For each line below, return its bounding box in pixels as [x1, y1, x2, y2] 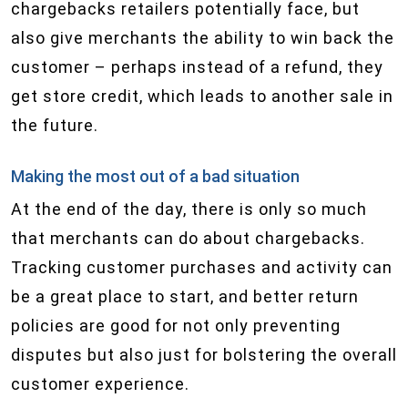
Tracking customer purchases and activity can [11, 258, 393, 277]
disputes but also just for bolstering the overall [11, 345, 397, 364]
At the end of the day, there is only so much [11, 199, 367, 219]
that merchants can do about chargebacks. [11, 229, 365, 248]
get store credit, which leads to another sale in [11, 87, 393, 106]
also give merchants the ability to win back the [11, 28, 394, 47]
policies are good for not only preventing [11, 316, 341, 335]
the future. [11, 116, 98, 135]
